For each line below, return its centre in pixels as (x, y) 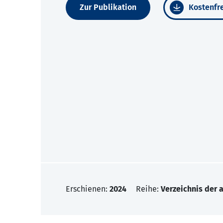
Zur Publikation (108, 7)
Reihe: (148, 189)
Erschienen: (88, 189)
